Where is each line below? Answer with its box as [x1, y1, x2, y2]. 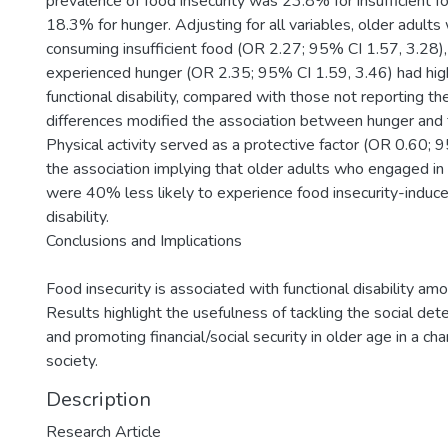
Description [46, 386, 151, 413]
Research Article [46, 421, 161, 443]
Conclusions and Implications [46, 230, 242, 252]
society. [46, 350, 98, 372]
